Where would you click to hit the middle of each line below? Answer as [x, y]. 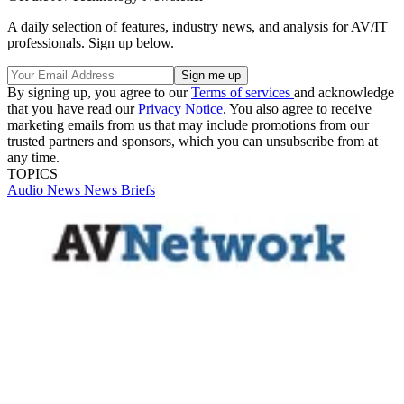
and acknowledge [344, 92]
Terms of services [243, 92]
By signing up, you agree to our [99, 92]
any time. [33, 157]
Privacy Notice [180, 108]
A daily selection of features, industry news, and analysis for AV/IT [197, 26]
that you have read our [73, 108]
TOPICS [32, 173]
